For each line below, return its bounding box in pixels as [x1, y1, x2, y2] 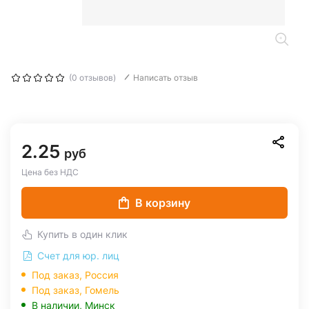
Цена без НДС [21, 167, 79, 177]
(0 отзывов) [69, 72, 116, 83]
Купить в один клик [37, 228, 128, 240]
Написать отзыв [133, 72, 198, 83]
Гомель [85, 284, 119, 296]
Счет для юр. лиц [34, 250, 119, 261]
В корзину [135, 196, 190, 210]
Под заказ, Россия [32, 269, 119, 281]
